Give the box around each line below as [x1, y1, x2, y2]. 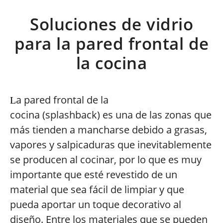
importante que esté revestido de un [10, 168, 177, 181]
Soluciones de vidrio [30, 13, 193, 35]
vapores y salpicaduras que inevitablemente [10, 138, 212, 151]
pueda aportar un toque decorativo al [10, 198, 181, 211]
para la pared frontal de [14, 32, 209, 55]
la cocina [76, 52, 147, 74]
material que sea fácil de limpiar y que [10, 183, 184, 196]
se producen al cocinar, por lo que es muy [10, 153, 202, 166]
